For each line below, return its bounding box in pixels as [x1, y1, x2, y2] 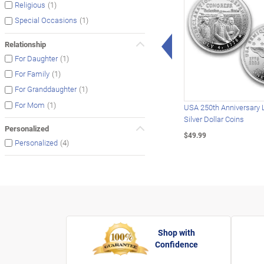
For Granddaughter [15, 84, 77, 95]
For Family [15, 68, 49, 80]
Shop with [158, 227, 195, 239]
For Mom [15, 99, 45, 110]
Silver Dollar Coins [183, 114, 244, 125]
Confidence [155, 239, 198, 250]
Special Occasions [15, 15, 77, 26]
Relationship [5, 38, 46, 49]
